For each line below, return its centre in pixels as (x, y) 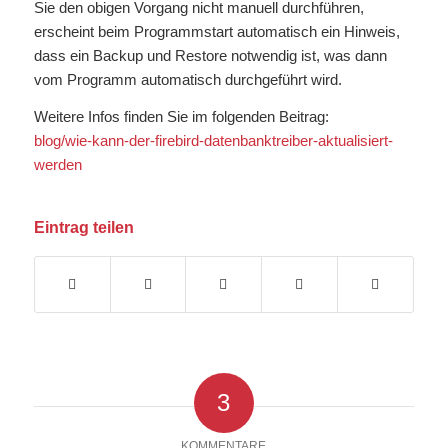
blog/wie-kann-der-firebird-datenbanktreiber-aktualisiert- (213, 140)
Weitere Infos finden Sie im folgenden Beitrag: (181, 116)
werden (57, 164)
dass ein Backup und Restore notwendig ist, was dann (210, 55)
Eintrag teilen (83, 228)
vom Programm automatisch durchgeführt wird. (187, 79)
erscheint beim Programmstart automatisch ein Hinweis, (216, 31)
